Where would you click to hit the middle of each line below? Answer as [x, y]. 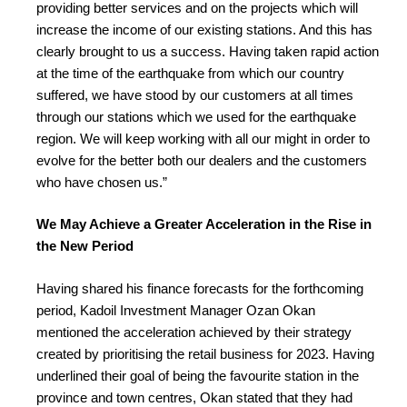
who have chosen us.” [102, 182]
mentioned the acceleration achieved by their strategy [194, 332]
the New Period [85, 246]
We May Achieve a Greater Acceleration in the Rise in [204, 224]
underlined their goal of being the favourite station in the [198, 375]
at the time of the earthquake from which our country [190, 73]
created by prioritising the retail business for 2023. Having [205, 353]
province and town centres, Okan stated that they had [194, 397]
